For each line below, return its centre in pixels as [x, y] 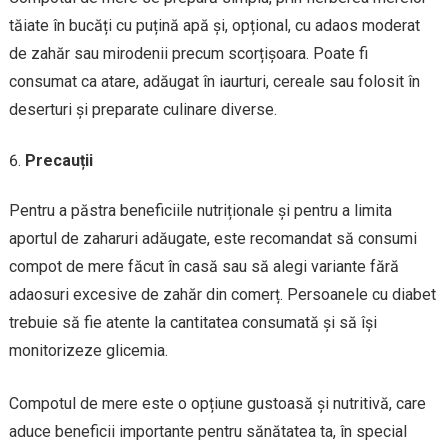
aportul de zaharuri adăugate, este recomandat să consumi [212, 239]
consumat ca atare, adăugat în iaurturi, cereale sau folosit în [214, 82]
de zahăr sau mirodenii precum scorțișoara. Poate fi [188, 54]
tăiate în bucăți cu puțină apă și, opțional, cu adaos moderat [214, 26]
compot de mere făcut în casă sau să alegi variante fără [203, 267]
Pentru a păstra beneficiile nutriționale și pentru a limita [200, 211]
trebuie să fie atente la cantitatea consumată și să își [192, 323]
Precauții [58, 161]
